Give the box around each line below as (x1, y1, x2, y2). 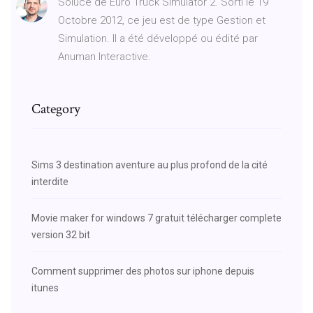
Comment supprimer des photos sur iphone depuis (31, 265, 254, 277)
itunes (31, 282, 59, 293)
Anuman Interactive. (58, 50, 151, 63)
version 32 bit (31, 228, 90, 240)
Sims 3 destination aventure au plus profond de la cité (31, 159, 268, 170)
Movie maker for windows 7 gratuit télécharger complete (31, 212, 282, 224)
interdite (31, 175, 68, 187)
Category (31, 99, 80, 118)
